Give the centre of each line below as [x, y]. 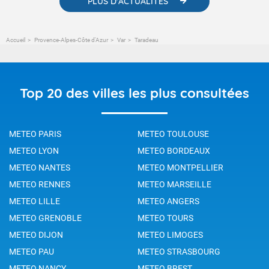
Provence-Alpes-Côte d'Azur [71, 40]
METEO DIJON [36, 234]
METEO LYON [34, 150]
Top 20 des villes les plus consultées [134, 93]
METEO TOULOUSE [173, 134]
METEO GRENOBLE [45, 218]
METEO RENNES [40, 184]
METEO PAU [32, 251]
